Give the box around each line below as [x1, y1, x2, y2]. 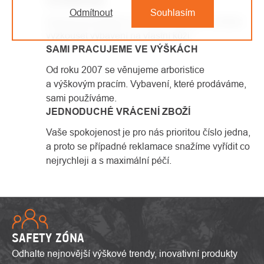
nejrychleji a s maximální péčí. [46, 154, 171, 166]
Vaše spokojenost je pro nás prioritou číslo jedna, [46, 126, 250, 137]
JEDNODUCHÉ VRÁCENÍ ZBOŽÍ [46, 105, 190, 117]
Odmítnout [69, 6, 113, 18]
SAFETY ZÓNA [12, 230, 84, 245]
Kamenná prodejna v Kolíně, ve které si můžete [46, 15, 243, 27]
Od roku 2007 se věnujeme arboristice [46, 64, 204, 75]
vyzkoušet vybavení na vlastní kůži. [46, 29, 192, 41]
